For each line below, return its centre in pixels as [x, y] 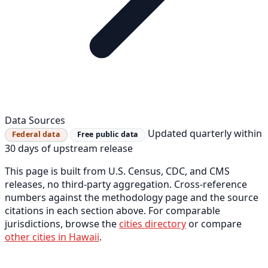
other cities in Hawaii [52, 237]
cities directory [153, 224]
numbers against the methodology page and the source [132, 198]
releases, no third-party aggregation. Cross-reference [126, 185]
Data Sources [35, 121]
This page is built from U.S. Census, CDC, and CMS [117, 171]
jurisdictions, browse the [62, 224]
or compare [214, 224]
